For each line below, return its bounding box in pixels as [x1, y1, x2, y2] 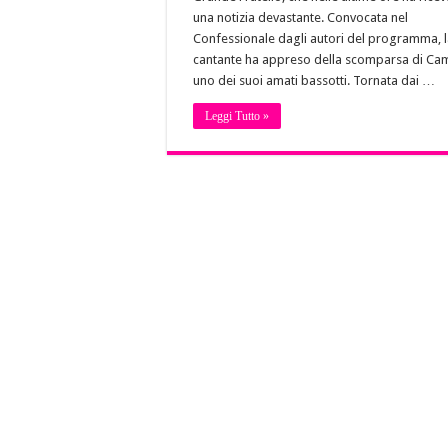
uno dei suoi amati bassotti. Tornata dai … [193, 73, 435, 89]
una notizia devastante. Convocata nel [193, 10, 408, 26]
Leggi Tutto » [205, 109, 269, 124]
